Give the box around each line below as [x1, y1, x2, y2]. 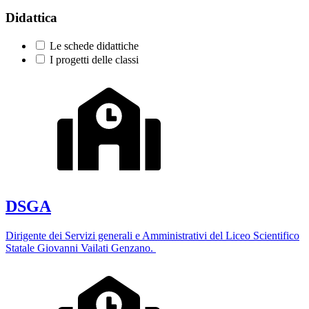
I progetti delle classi [50, 53, 139, 66]
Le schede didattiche [50, 39, 139, 52]
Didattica [6, 10, 57, 26]
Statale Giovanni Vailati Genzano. [6, 241, 156, 254]
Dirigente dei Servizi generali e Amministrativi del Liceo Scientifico [6, 229, 299, 241]
